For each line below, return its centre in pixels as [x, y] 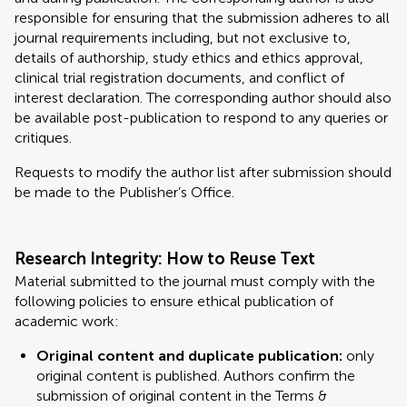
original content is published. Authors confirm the [196, 376]
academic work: [67, 321]
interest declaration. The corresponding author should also [203, 98]
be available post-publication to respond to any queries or [201, 118]
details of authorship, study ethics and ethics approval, [189, 58]
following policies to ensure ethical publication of [174, 301]
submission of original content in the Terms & [182, 396]
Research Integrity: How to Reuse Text [165, 259]
